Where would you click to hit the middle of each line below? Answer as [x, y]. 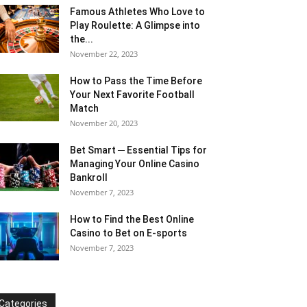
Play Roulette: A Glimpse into [135, 25]
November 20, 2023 [104, 123]
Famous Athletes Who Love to [137, 12]
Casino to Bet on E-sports [128, 233]
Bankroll [89, 177]
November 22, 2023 [104, 54]
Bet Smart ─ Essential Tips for [138, 150]
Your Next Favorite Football [132, 95]
